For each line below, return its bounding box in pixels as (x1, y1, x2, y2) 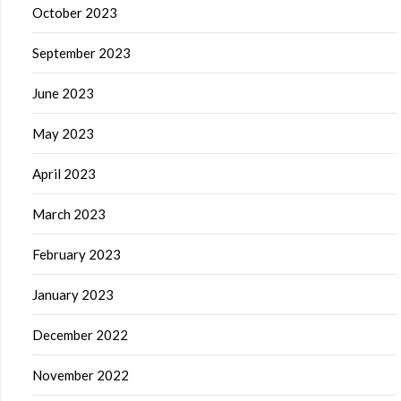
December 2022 (32, 327, 128, 343)
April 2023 (32, 166, 96, 182)
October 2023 (32, 4, 117, 21)
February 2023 (32, 246, 121, 262)
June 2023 (32, 85, 94, 101)
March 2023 (32, 206, 106, 222)
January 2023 (32, 286, 114, 303)
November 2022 (32, 367, 129, 383)
